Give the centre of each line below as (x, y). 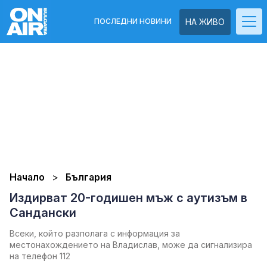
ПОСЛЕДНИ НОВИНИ (133, 21)
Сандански (43, 213)
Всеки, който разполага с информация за (95, 233)
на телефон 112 (40, 256)
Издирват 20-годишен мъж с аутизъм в (128, 198)
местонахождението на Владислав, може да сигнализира (131, 245)
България (89, 177)
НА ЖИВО (205, 22)
